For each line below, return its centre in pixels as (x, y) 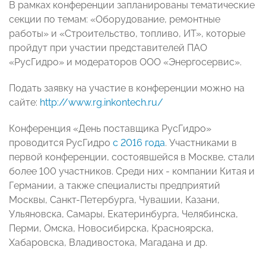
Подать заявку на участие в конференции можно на (127, 88)
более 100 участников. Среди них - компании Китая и (132, 172)
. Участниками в (201, 143)
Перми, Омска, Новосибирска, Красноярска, (111, 229)
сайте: (24, 103)
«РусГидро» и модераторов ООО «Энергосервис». (125, 62)
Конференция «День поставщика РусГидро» (110, 129)
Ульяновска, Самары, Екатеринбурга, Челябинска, (123, 214)
